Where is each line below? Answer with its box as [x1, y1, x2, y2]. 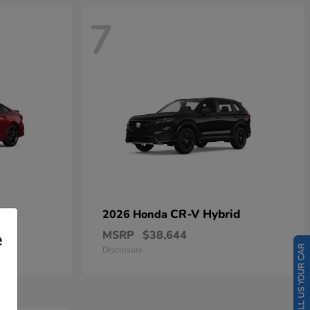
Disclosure [102, 244, 143, 255]
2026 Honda [102, 207, 170, 222]
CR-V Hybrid [170, 206, 240, 222]
